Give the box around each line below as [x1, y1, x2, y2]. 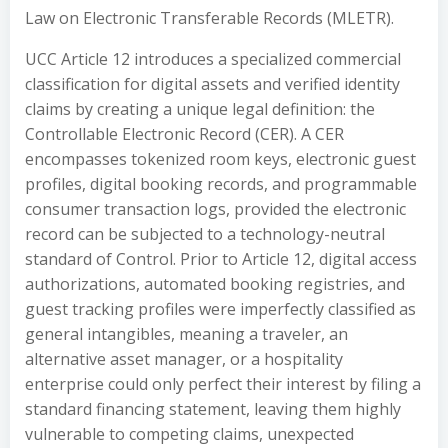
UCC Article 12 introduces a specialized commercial [25, 48, 401, 70]
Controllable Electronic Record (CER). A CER [25, 123, 344, 145]
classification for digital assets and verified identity [25, 73, 400, 95]
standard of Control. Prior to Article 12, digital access [25, 248, 417, 270]
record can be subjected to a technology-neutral [25, 223, 385, 245]
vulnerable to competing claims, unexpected [25, 423, 354, 445]
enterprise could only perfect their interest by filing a [25, 373, 421, 395]
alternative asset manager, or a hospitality [25, 348, 343, 370]
